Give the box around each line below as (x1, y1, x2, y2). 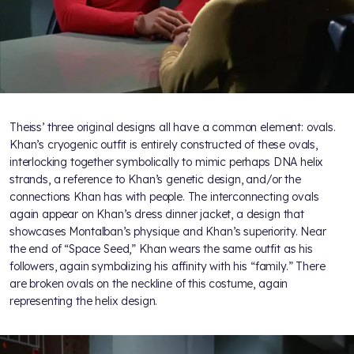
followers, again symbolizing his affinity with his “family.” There (9, 259, 326, 274)
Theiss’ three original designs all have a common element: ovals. (9, 120, 336, 135)
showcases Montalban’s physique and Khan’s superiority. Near (9, 224, 326, 239)
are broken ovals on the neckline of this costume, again (9, 277, 288, 292)
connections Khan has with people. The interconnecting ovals (9, 190, 319, 205)
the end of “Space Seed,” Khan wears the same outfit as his (9, 242, 313, 257)
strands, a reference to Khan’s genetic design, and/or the (9, 172, 301, 187)
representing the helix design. (9, 294, 158, 309)
